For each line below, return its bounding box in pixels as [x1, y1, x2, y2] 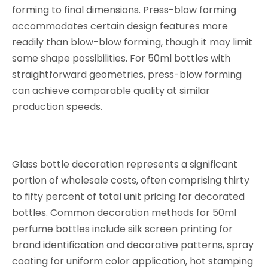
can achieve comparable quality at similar [12, 84, 210, 98]
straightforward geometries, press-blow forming [12, 68, 242, 81]
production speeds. [12, 100, 102, 114]
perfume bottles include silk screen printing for [12, 222, 233, 236]
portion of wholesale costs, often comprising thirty [12, 173, 249, 187]
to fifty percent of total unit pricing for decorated [12, 190, 245, 203]
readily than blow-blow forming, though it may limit [12, 35, 252, 49]
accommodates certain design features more [12, 19, 228, 33]
